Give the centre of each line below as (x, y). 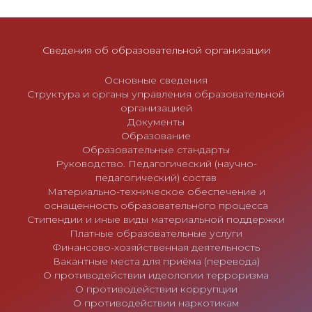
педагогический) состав (156, 178)
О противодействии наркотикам (156, 303)
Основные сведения (156, 80)
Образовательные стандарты (156, 150)
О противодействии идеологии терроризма (156, 275)
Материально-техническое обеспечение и (156, 192)
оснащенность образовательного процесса (156, 206)
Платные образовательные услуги (156, 234)
